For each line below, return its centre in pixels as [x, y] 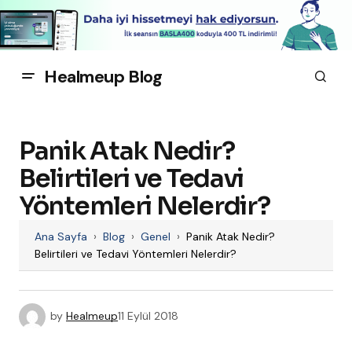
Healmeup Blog [103, 76]
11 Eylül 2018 [148, 315]
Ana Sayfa [61, 237]
